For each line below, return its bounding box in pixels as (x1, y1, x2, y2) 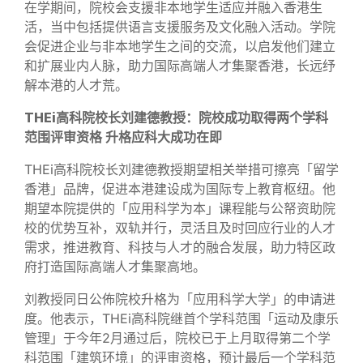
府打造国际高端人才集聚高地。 (24, 258, 206, 275)
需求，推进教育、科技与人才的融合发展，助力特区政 (24, 238, 335, 255)
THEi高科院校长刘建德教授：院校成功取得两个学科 (24, 109, 328, 126)
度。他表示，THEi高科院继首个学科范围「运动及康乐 (24, 310, 339, 327)
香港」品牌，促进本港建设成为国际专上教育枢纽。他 (24, 180, 335, 197)
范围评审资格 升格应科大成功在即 (24, 128, 222, 145)
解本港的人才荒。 (24, 76, 128, 93)
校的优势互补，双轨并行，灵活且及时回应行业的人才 (24, 219, 335, 236)
